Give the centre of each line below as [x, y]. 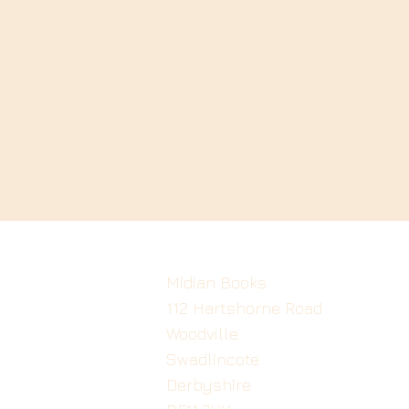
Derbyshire [209, 385]
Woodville [202, 334]
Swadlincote [213, 359]
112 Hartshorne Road [244, 308]
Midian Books [216, 283]
